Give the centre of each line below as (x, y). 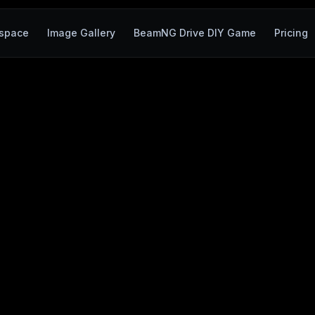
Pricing (291, 33)
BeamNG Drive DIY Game (194, 33)
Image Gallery (81, 33)
